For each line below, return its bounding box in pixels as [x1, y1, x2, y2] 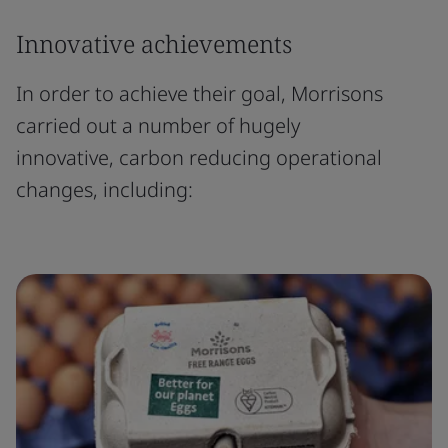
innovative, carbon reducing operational [16, 144, 382, 171]
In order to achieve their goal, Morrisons [16, 80, 383, 107]
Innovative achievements [16, 27, 292, 60]
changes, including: [16, 176, 193, 203]
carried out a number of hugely [16, 112, 300, 139]
